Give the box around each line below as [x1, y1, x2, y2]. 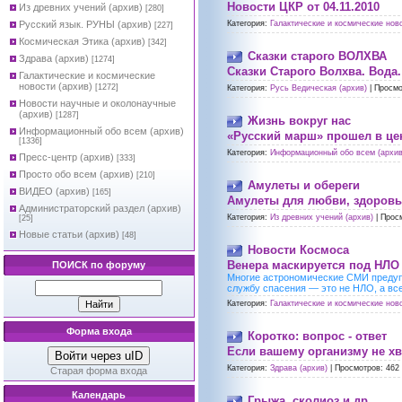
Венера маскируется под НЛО [227, 258, 399, 273]
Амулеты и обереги [248, 179, 360, 193]
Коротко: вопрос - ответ [248, 329, 387, 344]
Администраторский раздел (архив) [19, 203, 181, 214]
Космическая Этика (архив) [19, 36, 145, 47]
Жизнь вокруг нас [248, 114, 351, 128]
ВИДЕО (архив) [19, 186, 90, 197]
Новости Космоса [248, 243, 349, 258]
